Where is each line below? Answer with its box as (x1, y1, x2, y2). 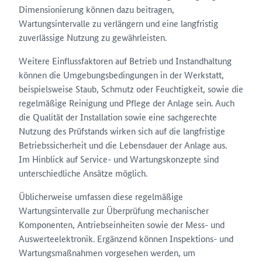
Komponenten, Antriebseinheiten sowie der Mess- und (19, 218, 225, 230)
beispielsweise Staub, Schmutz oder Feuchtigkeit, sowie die (19, 82, 243, 95)
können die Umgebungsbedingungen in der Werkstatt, (19, 68, 224, 81)
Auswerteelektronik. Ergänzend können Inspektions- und (19, 232, 233, 244)
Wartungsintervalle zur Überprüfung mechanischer (19, 204, 209, 216)
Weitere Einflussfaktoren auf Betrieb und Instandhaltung (19, 54, 232, 67)
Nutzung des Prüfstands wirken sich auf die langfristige (19, 125, 225, 137)
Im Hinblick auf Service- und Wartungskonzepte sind (19, 153, 219, 165)
